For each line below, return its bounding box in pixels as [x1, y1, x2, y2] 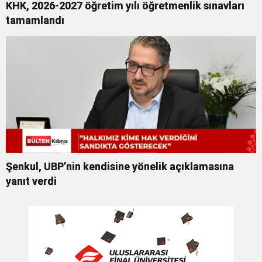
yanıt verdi [6, 175, 57, 188]
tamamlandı [6, 14, 64, 27]
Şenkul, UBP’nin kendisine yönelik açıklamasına [6, 160, 234, 173]
